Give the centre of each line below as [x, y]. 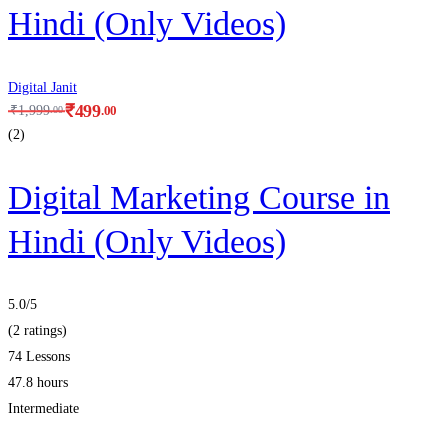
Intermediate [43, 409]
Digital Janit [42, 87]
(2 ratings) [37, 331]
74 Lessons [39, 357]
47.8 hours [38, 383]
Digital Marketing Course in [199, 197]
